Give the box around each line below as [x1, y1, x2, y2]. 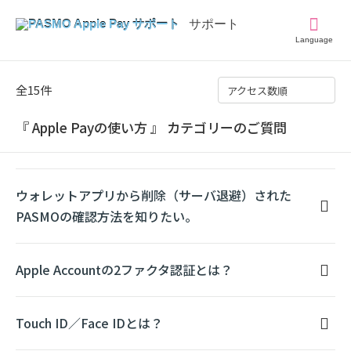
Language [295, 35, 333, 44]
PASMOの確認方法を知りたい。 [16, 207, 197, 226]
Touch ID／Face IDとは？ [16, 313, 163, 332]
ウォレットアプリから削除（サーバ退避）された [16, 186, 291, 204]
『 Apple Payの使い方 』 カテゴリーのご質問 [16, 118, 287, 137]
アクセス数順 [227, 83, 288, 98]
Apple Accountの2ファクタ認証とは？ [16, 260, 233, 279]
